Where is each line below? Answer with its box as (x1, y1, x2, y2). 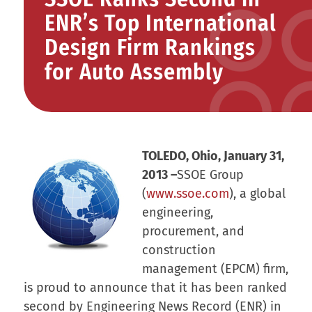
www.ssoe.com (146, 185, 229, 201)
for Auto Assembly (44, 58, 224, 85)
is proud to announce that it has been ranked (23, 279, 287, 295)
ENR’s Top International (44, 9, 276, 36)
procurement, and (141, 223, 244, 239)
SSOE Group (176, 166, 244, 182)
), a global (228, 185, 286, 201)
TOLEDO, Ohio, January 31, (141, 148, 284, 164)
